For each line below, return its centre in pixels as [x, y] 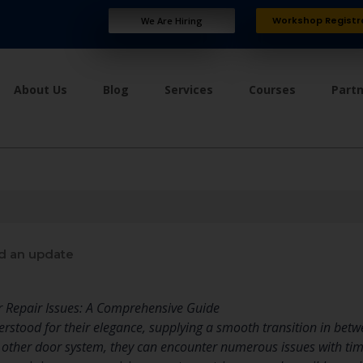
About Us [41, 90]
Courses [273, 90]
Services [189, 90]
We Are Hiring [171, 21]
